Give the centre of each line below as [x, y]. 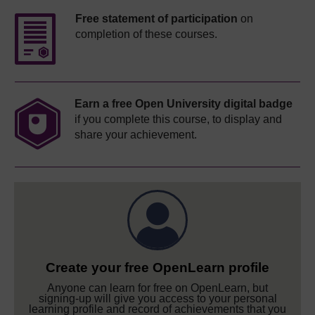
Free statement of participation [156, 19]
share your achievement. [136, 135]
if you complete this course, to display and [178, 120]
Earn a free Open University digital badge [184, 104]
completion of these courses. [146, 34]
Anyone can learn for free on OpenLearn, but [157, 288]
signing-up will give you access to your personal [157, 299]
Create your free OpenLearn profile [157, 268]
